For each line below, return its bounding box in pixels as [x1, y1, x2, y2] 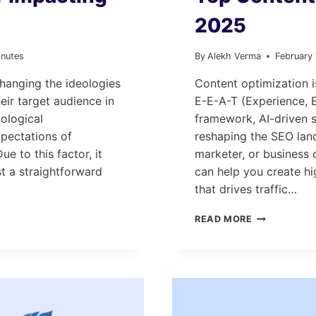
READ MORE [195, 214, 253, 225]
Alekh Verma [207, 51, 262, 62]
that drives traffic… [195, 182, 297, 197]
